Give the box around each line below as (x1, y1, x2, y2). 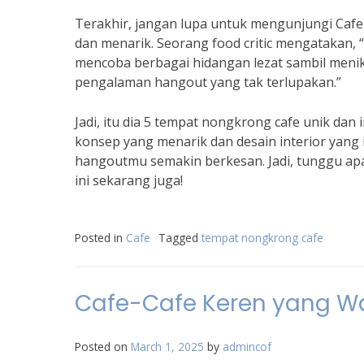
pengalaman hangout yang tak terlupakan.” (75, 73, 341, 91)
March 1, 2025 (131, 339, 204, 354)
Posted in (75, 230, 126, 245)
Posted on (75, 339, 131, 354)
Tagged (158, 230, 201, 245)
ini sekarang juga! (75, 171, 183, 189)
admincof (223, 339, 271, 354)
